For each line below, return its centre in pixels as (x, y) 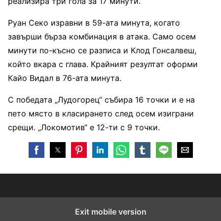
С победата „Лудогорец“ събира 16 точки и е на (101, 100)
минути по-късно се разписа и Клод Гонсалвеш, (102, 51)
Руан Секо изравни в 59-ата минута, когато (94, 23)
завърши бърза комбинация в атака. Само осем (102, 37)
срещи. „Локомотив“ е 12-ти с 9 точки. (84, 128)
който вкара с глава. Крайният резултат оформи (103, 64)
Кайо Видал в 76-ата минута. (65, 78)
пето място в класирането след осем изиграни (101, 114)
